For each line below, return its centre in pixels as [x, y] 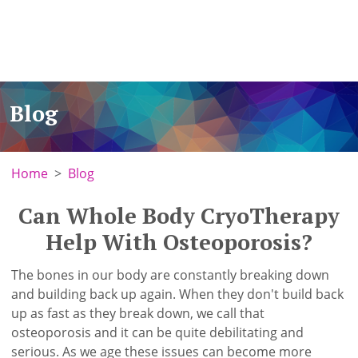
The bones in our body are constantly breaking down [171, 274]
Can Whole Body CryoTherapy [179, 216]
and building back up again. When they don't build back [178, 294]
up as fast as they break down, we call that [138, 313]
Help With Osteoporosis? [179, 242]
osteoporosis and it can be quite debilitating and [158, 332]
